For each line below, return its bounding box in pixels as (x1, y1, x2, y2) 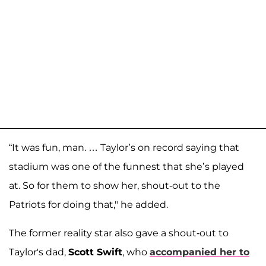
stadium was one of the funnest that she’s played (9, 161, 244, 173)
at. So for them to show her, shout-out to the (9, 180, 220, 192)
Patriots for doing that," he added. (9, 199, 168, 211)
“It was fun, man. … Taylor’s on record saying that (9, 142, 239, 154)
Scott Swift (68, 246, 122, 258)
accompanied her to (150, 246, 249, 258)
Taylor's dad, (9, 246, 68, 258)
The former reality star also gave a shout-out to (9, 227, 229, 239)
